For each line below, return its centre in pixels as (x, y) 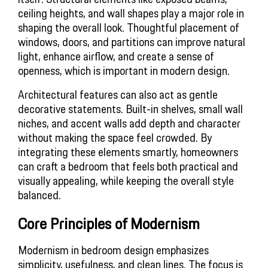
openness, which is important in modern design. (124, 70)
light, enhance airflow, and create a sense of (116, 56)
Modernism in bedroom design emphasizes (113, 250)
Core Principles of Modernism (109, 223)
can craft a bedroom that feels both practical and (128, 166)
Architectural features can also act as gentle (118, 94)
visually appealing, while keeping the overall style (126, 180)
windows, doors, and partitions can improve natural (132, 42)
